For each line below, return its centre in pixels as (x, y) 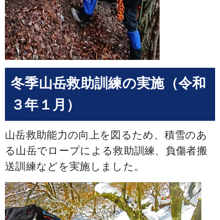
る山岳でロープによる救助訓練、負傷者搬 (106, 150)
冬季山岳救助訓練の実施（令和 (109, 83)
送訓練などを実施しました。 (75, 166)
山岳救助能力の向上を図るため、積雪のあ (106, 135)
